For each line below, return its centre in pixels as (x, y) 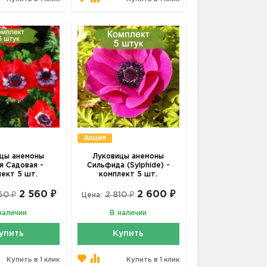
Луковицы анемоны (128, 156)
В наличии (128, 213)
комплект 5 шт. (128, 174)
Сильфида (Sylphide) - (128, 165)
